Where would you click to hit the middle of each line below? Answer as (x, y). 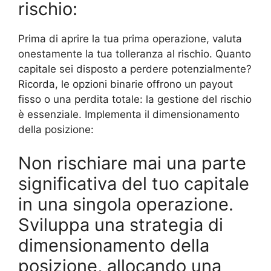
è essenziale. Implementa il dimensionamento (129, 115)
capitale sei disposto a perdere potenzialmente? (135, 69)
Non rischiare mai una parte (132, 163)
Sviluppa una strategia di (121, 224)
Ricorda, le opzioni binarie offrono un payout (126, 84)
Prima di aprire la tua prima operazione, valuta (130, 39)
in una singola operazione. (126, 204)
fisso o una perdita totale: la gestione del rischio (135, 100)
